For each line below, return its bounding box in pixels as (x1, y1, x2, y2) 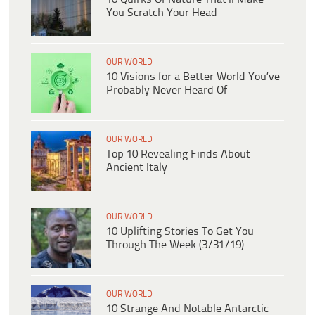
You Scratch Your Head (106, 7, 217, 20)
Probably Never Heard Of (106, 84, 227, 97)
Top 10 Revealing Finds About (106, 148, 250, 161)
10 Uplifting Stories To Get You (106, 226, 254, 238)
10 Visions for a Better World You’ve (106, 71, 280, 84)
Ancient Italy (106, 162, 167, 174)
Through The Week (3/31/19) (106, 239, 244, 252)
